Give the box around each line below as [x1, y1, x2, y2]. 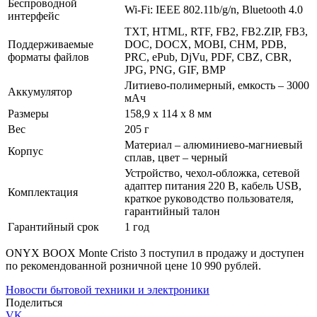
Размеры [8, 107, 49, 120]
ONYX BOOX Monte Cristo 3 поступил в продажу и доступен [6, 246, 304, 259]
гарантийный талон [125, 204, 220, 217]
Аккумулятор [8, 85, 72, 98]
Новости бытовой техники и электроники [6, 283, 209, 296]
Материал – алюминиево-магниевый [125, 138, 303, 151]
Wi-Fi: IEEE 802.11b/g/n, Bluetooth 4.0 [125, 3, 303, 16]
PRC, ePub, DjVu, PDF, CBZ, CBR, [125, 50, 292, 63]
